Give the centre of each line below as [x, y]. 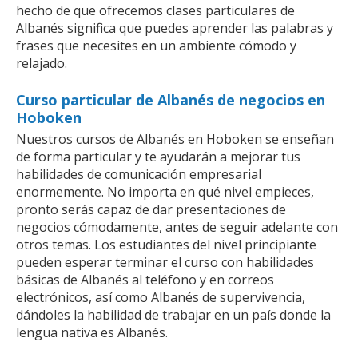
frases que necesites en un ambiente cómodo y [156, 45]
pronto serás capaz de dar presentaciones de [151, 209]
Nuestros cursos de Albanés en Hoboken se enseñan [175, 139]
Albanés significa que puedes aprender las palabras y [175, 28]
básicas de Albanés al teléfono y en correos [145, 279]
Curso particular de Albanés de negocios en [171, 99]
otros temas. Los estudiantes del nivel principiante [166, 244]
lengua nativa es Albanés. [92, 332]
